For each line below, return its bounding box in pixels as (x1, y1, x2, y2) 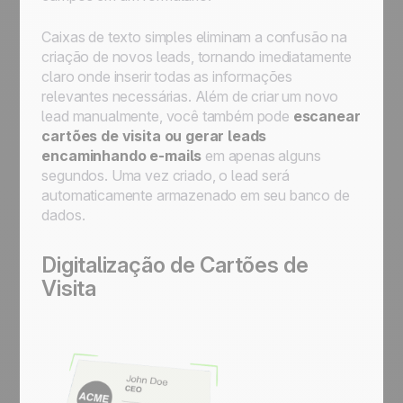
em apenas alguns (201, 147, 321, 165)
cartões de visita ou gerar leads (41, 127, 267, 145)
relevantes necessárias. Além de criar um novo (41, 87, 339, 105)
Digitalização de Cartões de (41, 252, 309, 278)
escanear (292, 107, 361, 125)
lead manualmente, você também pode (41, 107, 293, 125)
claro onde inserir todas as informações (41, 67, 293, 85)
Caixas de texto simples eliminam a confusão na (41, 28, 348, 46)
